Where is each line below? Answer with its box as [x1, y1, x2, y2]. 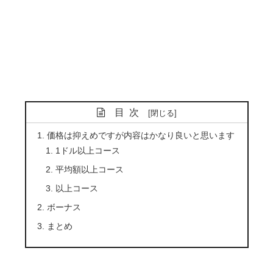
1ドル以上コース [55, 146, 121, 156]
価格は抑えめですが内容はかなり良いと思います [46, 130, 235, 141]
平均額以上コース [55, 165, 124, 175]
